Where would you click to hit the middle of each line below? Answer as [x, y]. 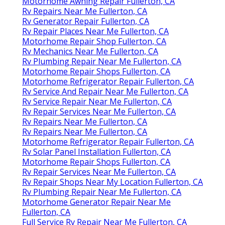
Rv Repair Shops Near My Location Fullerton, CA [113, 182]
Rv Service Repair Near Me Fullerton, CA [97, 102]
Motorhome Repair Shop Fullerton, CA [94, 41]
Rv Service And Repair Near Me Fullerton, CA [105, 92]
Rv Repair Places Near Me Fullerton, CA [95, 31]
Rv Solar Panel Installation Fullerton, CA [96, 152]
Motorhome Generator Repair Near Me [96, 202]
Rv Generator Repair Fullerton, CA [86, 21]
